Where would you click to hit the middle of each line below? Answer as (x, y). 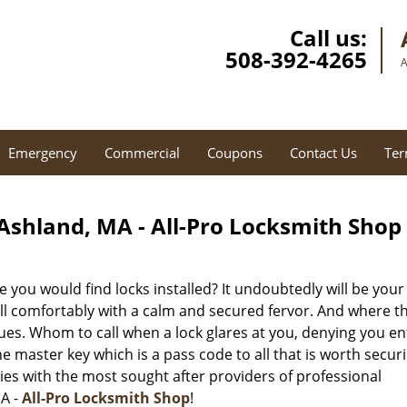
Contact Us (323, 153)
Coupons (235, 153)
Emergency (43, 153)
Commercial (142, 153)
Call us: (328, 38)
